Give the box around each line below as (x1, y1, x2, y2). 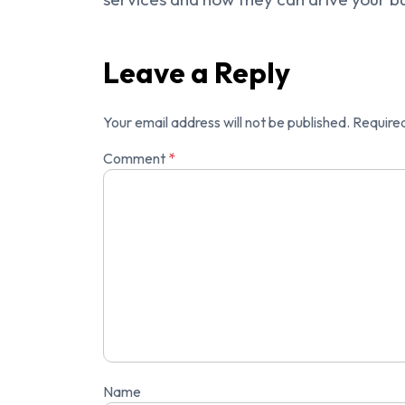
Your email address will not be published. (103, 113, 350, 132)
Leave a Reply (103, 54, 290, 91)
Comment (103, 149, 168, 168)
